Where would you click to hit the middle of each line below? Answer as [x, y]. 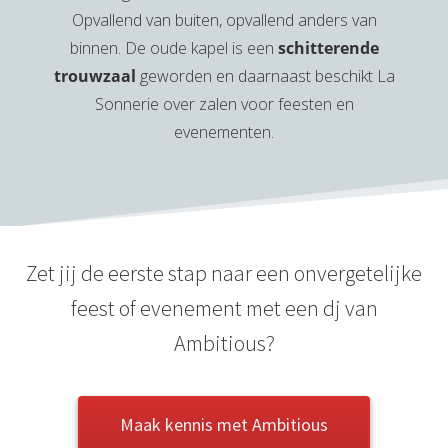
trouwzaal [94, 76]
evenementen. [224, 132]
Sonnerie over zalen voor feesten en [224, 104]
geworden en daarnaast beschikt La [265, 76]
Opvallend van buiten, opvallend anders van [224, 20]
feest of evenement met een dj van [224, 308]
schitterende [328, 48]
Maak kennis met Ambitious [224, 425]
